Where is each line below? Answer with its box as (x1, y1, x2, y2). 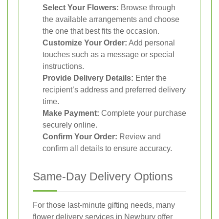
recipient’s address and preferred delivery (43, 85, 186, 94)
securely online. (43, 120, 97, 129)
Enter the (133, 73, 167, 82)
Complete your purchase (99, 109, 186, 117)
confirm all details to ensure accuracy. (43, 144, 172, 153)
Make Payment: (43, 109, 99, 117)
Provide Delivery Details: (43, 73, 133, 82)
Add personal (127, 38, 175, 47)
